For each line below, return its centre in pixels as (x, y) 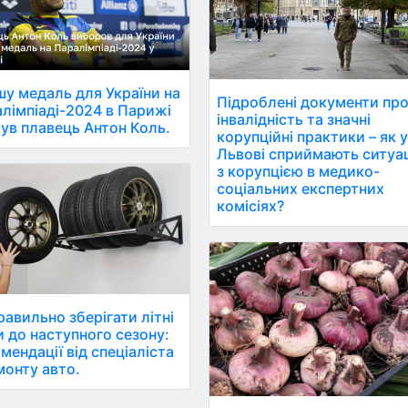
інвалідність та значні (294, 119)
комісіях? (251, 205)
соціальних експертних (301, 188)
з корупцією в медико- (299, 171)
